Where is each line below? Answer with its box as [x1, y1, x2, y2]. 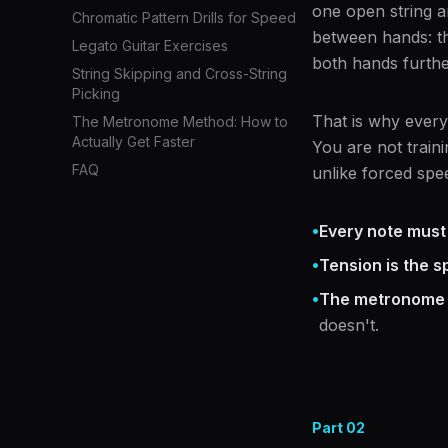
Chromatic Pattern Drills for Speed [72, 9, 296, 26]
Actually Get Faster [72, 133, 195, 150]
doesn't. [319, 315, 379, 335]
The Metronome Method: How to [72, 113, 288, 130]
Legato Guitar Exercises [72, 37, 228, 54]
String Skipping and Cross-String [72, 65, 287, 82]
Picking [72, 85, 120, 102]
